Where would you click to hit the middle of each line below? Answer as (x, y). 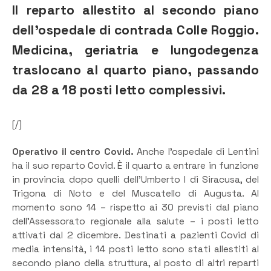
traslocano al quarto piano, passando (135, 70)
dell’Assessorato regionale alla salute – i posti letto (135, 221)
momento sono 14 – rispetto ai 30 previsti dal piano (135, 207)
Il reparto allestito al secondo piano (135, 10)
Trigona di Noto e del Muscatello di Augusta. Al (135, 193)
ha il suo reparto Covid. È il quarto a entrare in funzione (135, 165)
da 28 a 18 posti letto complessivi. (119, 90)
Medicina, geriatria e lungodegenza (135, 50)
